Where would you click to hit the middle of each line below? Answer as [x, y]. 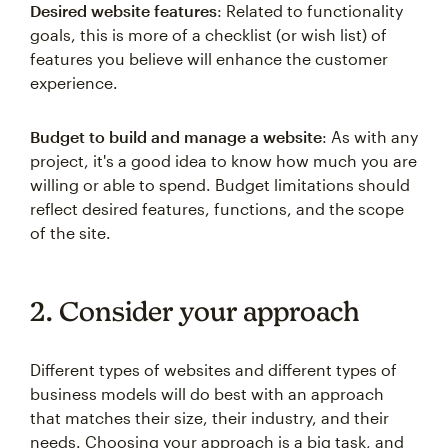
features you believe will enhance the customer [209, 58]
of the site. [70, 232]
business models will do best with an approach [207, 393]
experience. [74, 82]
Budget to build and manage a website [176, 136]
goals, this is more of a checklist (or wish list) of [208, 34]
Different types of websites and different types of [213, 369]
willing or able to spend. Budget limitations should [220, 184]
